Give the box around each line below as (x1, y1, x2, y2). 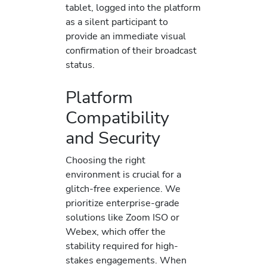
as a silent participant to (66, 14, 168, 29)
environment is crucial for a (66, 167, 181, 182)
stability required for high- (66, 239, 178, 253)
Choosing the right (66, 153, 145, 167)
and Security (66, 126, 160, 150)
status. (66, 57, 95, 72)
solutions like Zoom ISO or (66, 210, 179, 225)
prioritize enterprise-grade (66, 196, 179, 210)
